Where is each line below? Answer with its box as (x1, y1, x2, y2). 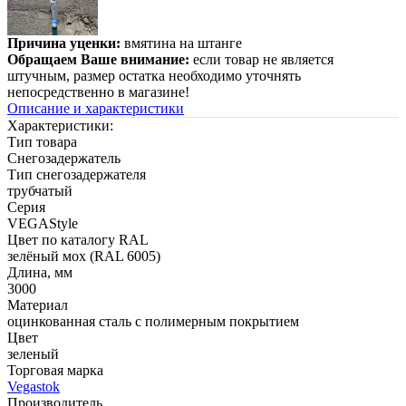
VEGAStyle (7, 216, 78, 232)
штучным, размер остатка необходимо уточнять (7, 68, 301, 84)
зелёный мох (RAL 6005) (7, 248, 160, 265)
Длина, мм (7, 265, 72, 281)
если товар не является (189, 52, 333, 68)
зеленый (7, 346, 59, 362)
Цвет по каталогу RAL (7, 232, 149, 248)
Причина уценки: (7, 35, 121, 52)
